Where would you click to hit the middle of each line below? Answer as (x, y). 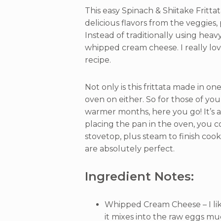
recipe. (98, 60)
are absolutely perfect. (130, 149)
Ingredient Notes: (139, 176)
